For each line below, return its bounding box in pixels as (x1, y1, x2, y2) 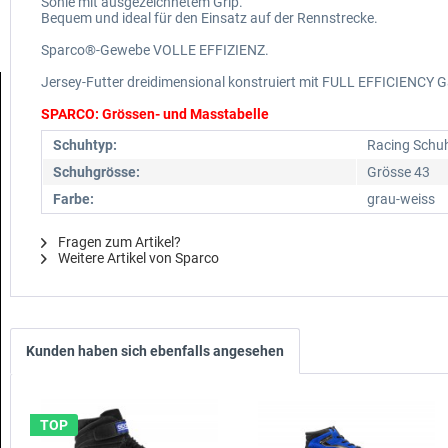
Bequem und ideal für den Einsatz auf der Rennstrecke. (41, 10, 378, 27)
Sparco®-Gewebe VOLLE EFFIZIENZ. (41, 42, 269, 59)
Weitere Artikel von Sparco (55, 250, 219, 267)
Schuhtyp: (53, 137, 117, 154)
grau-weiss (367, 191, 435, 208)
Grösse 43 (367, 164, 430, 181)
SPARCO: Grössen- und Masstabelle (41, 106, 269, 123)
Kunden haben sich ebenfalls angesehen (26, 343, 284, 360)
